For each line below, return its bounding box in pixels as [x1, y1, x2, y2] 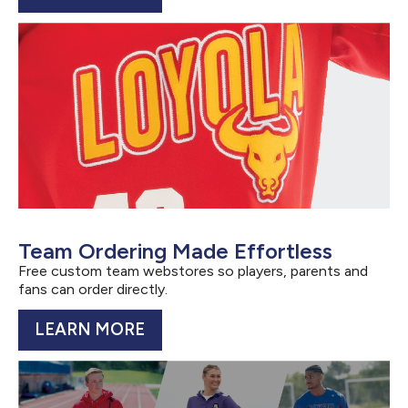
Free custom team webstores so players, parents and [18, 262, 368, 280]
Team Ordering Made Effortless [18, 238, 332, 265]
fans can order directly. [18, 280, 168, 299]
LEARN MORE [35, 319, 146, 340]
